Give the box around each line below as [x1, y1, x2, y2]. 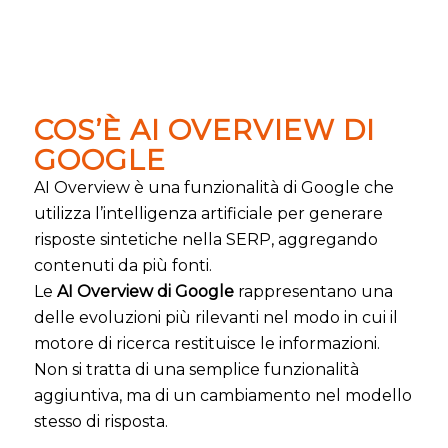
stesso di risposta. [33, 411, 168, 431]
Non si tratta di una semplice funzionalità [33, 359, 359, 379]
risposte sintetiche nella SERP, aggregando [33, 229, 378, 249]
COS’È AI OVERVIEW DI [33, 112, 375, 147]
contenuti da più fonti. [33, 255, 212, 275]
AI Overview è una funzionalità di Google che [33, 177, 394, 197]
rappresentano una [233, 281, 393, 301]
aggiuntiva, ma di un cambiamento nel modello [33, 385, 412, 405]
